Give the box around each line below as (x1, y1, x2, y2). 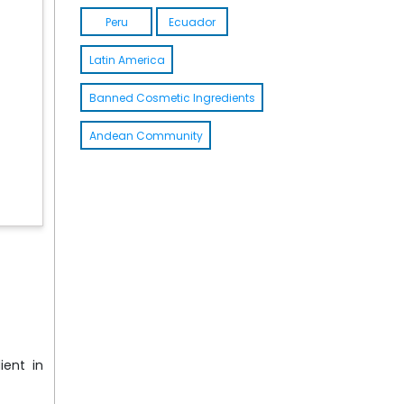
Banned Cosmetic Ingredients (88, 89, 255, 106)
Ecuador (169, 14, 216, 30)
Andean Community (88, 127, 203, 143)
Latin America (88, 51, 165, 68)
